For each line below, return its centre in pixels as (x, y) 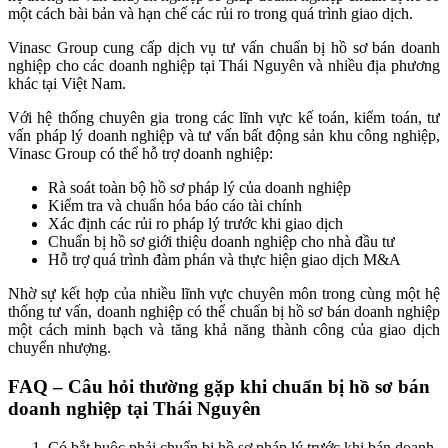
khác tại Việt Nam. (67, 84)
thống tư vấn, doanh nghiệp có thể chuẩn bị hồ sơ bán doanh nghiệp (224, 312)
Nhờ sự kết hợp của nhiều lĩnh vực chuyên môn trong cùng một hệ (224, 294)
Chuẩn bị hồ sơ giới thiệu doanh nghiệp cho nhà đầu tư (221, 242)
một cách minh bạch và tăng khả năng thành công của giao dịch (224, 330)
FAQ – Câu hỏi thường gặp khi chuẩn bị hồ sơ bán (219, 387)
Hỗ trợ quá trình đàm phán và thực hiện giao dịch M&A (224, 260)
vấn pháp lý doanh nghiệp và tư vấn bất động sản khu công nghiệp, (224, 136)
